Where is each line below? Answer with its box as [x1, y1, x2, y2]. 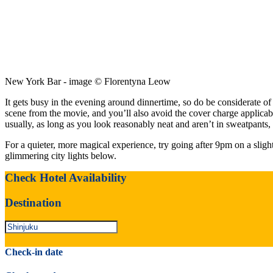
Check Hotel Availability [5, 171, 127, 184]
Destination [5, 196, 62, 209]
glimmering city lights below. [5, 150, 116, 161]
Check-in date [5, 246, 63, 257]
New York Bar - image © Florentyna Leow [5, 76, 171, 87]
